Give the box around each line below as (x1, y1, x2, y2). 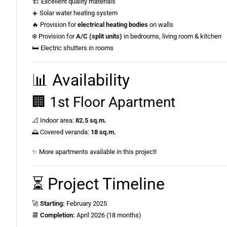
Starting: (40, 200, 65, 208)
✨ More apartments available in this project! (32, 148, 157, 156)
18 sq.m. (91, 128, 116, 136)
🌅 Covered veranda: (32, 128, 91, 136)
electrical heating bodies (78, 21, 148, 29)
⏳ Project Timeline (32, 174, 165, 194)
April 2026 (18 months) (75, 211, 141, 219)
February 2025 (65, 200, 107, 208)
